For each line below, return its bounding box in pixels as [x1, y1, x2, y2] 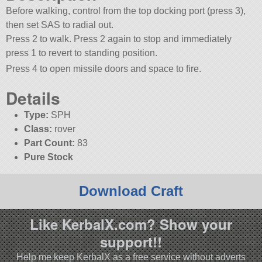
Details [6, 85, 61, 110]
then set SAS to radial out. [6, 20, 114, 30]
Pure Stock [23, 151, 73, 162]
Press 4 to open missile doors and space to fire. [6, 64, 202, 74]
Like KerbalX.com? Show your [30, 213, 232, 234]
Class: [23, 123, 52, 134]
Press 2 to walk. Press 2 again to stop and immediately [6, 34, 232, 44]
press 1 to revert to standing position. [6, 48, 158, 58]
